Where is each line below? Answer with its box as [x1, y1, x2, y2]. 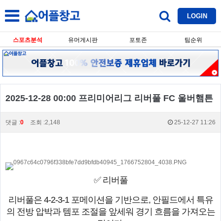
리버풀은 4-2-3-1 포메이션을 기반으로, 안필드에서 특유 [8, 195, 213, 205]
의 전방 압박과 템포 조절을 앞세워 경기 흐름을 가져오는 [6, 207, 215, 217]
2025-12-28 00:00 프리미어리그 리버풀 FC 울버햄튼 [5, 93, 213, 104]
